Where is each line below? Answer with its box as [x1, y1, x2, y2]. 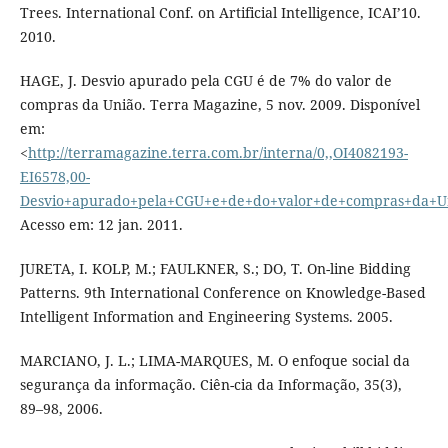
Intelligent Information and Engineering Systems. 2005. [19, 307, 393, 327]
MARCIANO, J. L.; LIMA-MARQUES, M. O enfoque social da [19, 351, 410, 371]
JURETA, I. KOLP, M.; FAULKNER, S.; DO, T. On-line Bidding [19, 259, 411, 279]
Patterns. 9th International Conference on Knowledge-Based [19, 283, 426, 303]
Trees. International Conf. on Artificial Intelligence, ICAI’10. [19, 3, 421, 23]
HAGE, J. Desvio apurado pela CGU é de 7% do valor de [19, 71, 392, 91]
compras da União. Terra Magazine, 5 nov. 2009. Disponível [19, 95, 420, 115]
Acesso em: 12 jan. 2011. [19, 215, 183, 235]
